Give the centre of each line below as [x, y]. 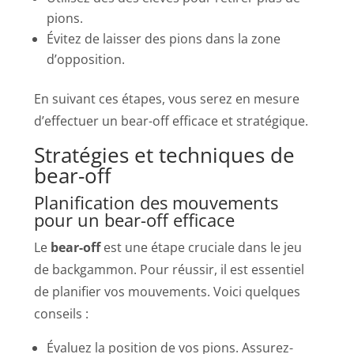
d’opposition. [86, 59]
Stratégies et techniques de [165, 154]
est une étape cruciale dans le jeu [201, 247]
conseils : [62, 313]
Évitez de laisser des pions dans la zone [164, 38]
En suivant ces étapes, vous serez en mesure [167, 98]
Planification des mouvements [156, 202]
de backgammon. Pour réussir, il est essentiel [169, 269]
